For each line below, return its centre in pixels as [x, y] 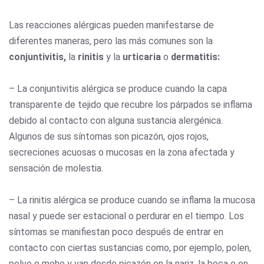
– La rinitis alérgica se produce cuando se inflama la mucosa [132, 200]
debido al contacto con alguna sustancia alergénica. [116, 120]
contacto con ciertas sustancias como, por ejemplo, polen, [130, 247]
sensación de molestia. [56, 168]
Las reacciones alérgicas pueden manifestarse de [111, 25]
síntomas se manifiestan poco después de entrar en [116, 232]
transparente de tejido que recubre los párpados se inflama [131, 104]
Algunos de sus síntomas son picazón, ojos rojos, [109, 136]
